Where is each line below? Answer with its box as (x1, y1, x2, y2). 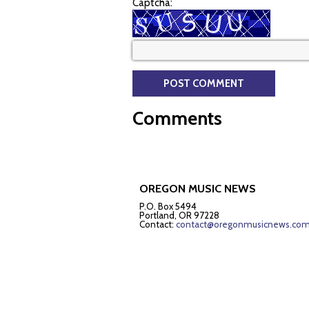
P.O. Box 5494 (139, 201, 197, 212)
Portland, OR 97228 (139, 210, 219, 221)
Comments (132, 107, 222, 130)
